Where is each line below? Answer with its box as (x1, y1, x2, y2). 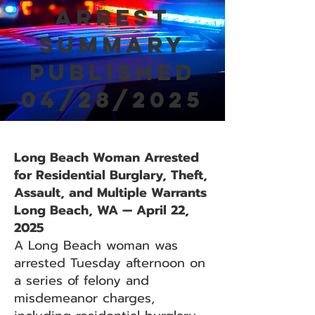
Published (29, 58, 196, 86)
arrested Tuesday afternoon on (14, 253, 205, 273)
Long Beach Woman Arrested (14, 148, 199, 167)
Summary (39, 31, 186, 59)
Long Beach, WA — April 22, (14, 200, 189, 220)
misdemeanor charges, (14, 288, 155, 308)
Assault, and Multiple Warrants (14, 183, 207, 202)
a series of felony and (14, 271, 149, 290)
